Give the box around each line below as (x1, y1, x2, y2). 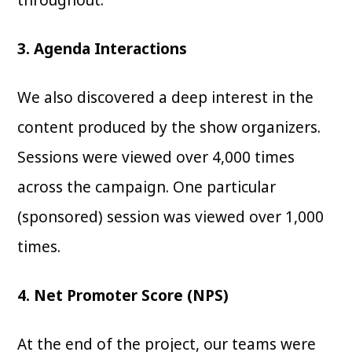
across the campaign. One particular (17, 176, 277, 197)
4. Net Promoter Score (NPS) (17, 284, 229, 306)
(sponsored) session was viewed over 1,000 (17, 206, 324, 227)
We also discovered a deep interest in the (17, 86, 314, 108)
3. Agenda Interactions (17, 38, 188, 59)
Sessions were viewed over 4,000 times (17, 146, 295, 167)
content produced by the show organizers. (17, 116, 321, 137)
